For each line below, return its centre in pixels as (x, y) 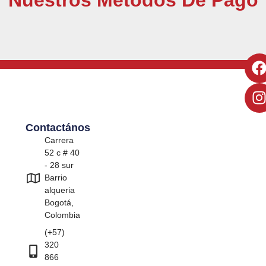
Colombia (63, 215)
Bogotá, (59, 203)
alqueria (60, 190)
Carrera (59, 140)
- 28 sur (59, 165)
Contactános (58, 128)
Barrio (56, 178)
